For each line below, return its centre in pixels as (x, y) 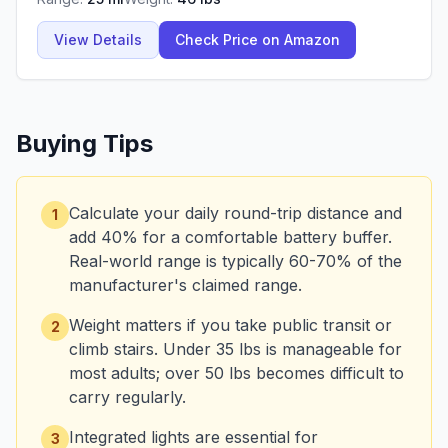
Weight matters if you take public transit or (230, 325)
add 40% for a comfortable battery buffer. (230, 237)
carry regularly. (127, 397)
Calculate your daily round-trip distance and (235, 213)
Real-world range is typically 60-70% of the (235, 261)
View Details (98, 39)
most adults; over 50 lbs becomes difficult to (236, 373)
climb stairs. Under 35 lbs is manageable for (235, 349)
